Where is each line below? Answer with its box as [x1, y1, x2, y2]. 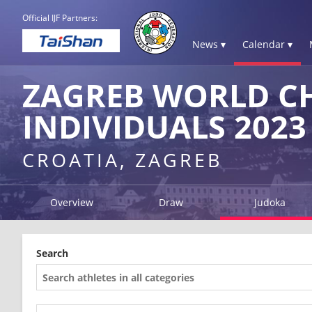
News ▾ [192, 38, 226, 51]
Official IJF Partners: [22, 12, 97, 24]
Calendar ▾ [242, 38, 292, 51]
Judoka [254, 196, 286, 209]
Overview [50, 196, 94, 209]
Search [36, 247, 68, 260]
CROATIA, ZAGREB [22, 147, 223, 173]
